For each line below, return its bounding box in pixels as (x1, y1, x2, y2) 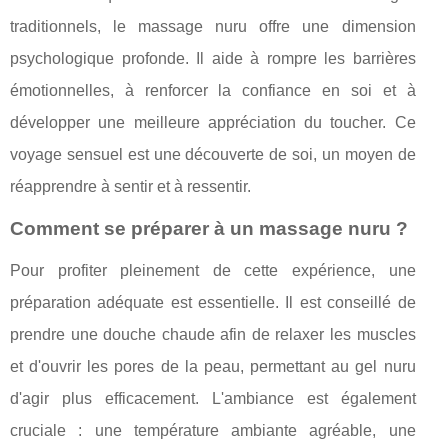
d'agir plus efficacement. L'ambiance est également (10, 390, 416, 408)
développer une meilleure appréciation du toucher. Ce (10, 114, 416, 132)
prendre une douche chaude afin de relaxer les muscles (10, 326, 416, 344)
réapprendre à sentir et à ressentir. (10, 178, 251, 196)
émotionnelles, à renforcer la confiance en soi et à (10, 82, 416, 100)
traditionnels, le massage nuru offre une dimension (10, 18, 416, 36)
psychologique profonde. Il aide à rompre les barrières (10, 50, 416, 68)
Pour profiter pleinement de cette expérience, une (10, 262, 416, 280)
